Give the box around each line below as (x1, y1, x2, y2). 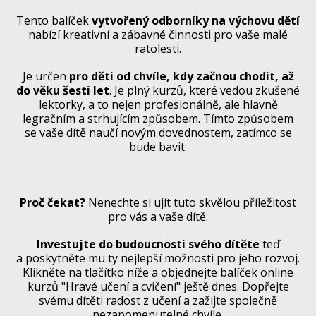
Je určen (22, 68, 69, 85)
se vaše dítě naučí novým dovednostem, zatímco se (24, 125, 292, 141)
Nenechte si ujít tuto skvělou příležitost (85, 194, 296, 210)
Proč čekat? (20, 194, 85, 210)
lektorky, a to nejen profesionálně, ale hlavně (38, 97, 278, 113)
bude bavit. (129, 139, 187, 155)
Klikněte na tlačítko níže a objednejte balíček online (23, 264, 293, 280)
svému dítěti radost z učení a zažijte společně (39, 292, 277, 308)
